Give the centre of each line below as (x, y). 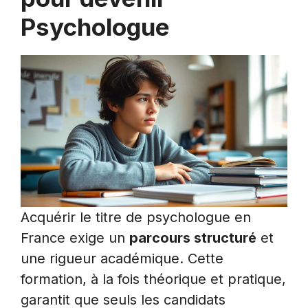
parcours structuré (193, 238)
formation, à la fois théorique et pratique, (153, 279)
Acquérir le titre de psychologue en (136, 218)
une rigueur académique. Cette (122, 259)
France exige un (75, 238)
